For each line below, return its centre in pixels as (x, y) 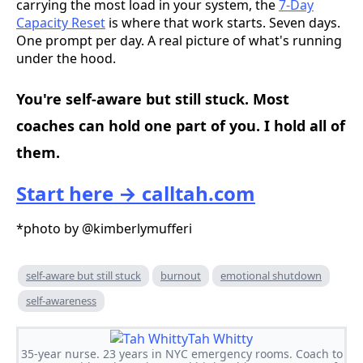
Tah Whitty (220, 338)
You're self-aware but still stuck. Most (153, 98)
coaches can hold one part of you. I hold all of (181, 125)
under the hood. (66, 58)
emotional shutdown (271, 275)
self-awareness (61, 300)
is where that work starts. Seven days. (223, 22)
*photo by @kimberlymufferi (104, 228)
